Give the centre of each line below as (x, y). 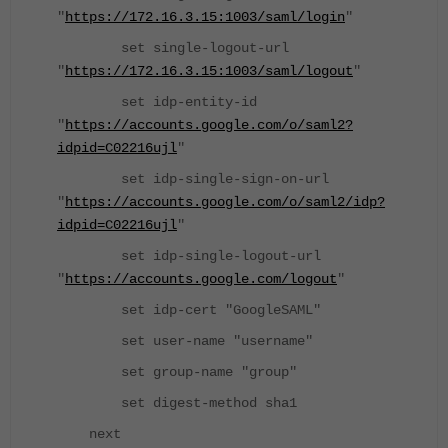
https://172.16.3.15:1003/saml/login (205, 17)
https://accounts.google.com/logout (201, 279)
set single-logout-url (173, 48)
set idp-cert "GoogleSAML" (189, 310)
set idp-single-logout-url (189, 256)
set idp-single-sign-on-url (193, 179)
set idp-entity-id (157, 102)
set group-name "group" (177, 372)
